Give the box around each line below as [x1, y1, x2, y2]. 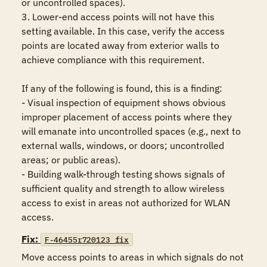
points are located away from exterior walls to [21, 39, 219, 51]
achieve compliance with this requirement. [21, 54, 204, 66]
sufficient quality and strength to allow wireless [21, 182, 225, 194]
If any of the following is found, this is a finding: [21, 82, 222, 94]
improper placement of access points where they [21, 111, 232, 123]
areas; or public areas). [21, 154, 120, 166]
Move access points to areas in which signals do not [21, 251, 244, 263]
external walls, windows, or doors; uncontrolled [21, 139, 224, 151]
